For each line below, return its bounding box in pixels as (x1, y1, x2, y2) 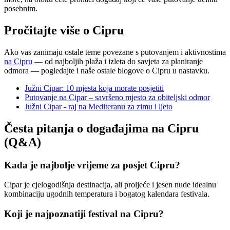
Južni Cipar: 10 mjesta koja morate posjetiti (25, 83, 164, 92)
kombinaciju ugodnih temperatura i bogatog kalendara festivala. (4, 189, 209, 199)
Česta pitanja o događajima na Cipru (4, 121, 199, 135)
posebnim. (4, 4, 37, 13)
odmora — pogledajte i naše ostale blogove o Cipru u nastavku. (4, 66, 209, 75)
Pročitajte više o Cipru (4, 23, 124, 37)
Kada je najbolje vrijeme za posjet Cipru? (4, 159, 180, 170)
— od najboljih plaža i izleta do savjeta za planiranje (32, 56, 203, 66)
